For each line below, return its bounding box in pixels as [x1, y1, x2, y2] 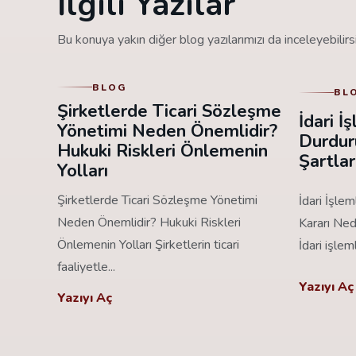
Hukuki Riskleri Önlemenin [57, 138, 268, 163]
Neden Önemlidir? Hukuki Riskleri [57, 213, 241, 231]
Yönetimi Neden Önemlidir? [57, 118, 277, 143]
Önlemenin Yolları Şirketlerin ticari [57, 235, 239, 253]
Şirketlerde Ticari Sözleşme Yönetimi [57, 191, 257, 209]
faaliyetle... [57, 257, 115, 276]
